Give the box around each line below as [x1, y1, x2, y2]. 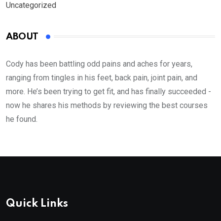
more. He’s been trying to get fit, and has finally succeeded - [6, 86, 211, 96]
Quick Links [6, 198, 68, 209]
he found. [6, 114, 37, 124]
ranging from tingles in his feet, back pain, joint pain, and [6, 73, 197, 82]
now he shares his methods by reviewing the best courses [6, 100, 208, 110]
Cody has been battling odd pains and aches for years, [6, 59, 192, 69]
